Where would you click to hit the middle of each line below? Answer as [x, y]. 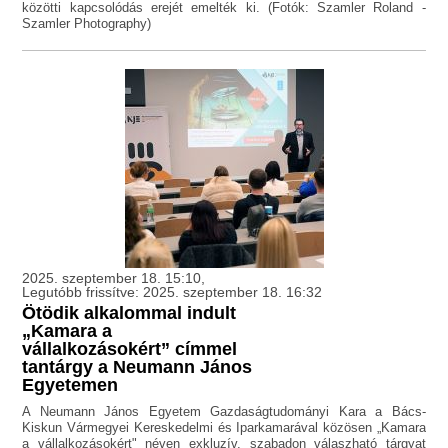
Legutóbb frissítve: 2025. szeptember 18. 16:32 [172, 292]
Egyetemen [70, 385]
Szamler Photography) [87, 24]
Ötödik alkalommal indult [129, 313]
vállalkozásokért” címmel [130, 349]
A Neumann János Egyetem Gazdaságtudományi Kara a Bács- [224, 412]
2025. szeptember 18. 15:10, [114, 278]
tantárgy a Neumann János [137, 367]
